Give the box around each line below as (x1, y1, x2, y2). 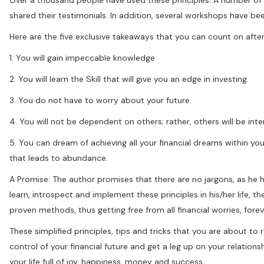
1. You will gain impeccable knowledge (9, 52, 155, 63)
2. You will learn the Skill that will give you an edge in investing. (9, 73, 249, 84)
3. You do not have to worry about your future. (9, 94, 192, 105)
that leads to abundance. (9, 152, 108, 163)
